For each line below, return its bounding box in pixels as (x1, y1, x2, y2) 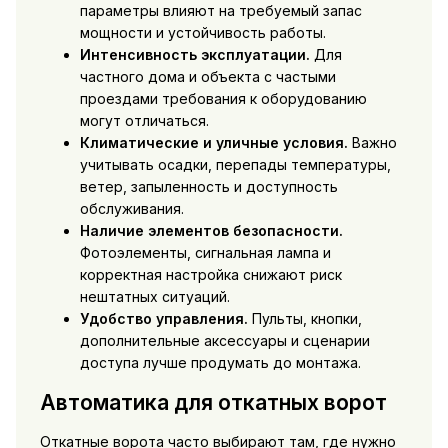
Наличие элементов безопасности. (79, 222, 343, 240)
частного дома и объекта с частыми (79, 68, 336, 86)
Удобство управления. (79, 310, 248, 328)
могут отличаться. (79, 112, 209, 130)
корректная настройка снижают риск (79, 266, 342, 284)
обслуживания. (79, 200, 184, 218)
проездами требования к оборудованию (79, 90, 367, 108)
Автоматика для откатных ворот (39, 389, 387, 415)
